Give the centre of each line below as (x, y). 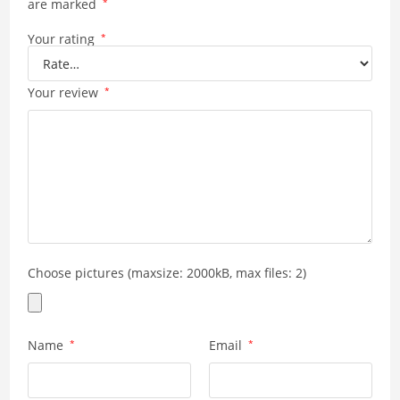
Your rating (63, 39)
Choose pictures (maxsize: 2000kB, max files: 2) (167, 273)
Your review (65, 93)
